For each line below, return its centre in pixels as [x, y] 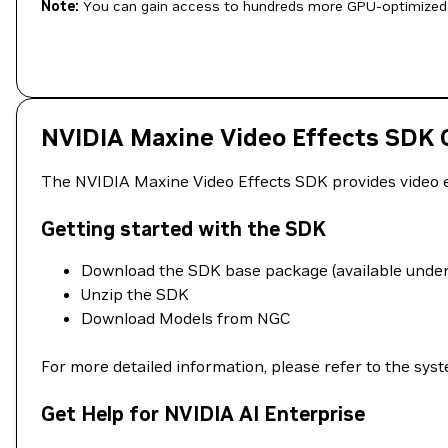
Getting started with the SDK [183, 229]
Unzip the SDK [135, 294]
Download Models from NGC [186, 318]
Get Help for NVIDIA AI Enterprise [203, 414]
